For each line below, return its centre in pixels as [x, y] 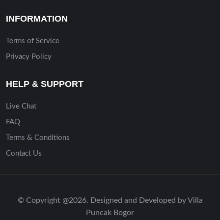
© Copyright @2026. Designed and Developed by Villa [110, 200]
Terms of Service [33, 41]
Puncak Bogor [110, 212]
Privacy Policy [29, 56]
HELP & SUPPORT [45, 84]
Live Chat [21, 106]
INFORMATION [37, 18]
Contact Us [24, 153]
